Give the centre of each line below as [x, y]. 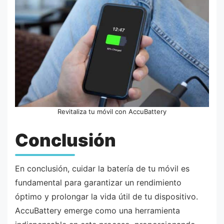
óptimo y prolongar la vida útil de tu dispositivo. [106, 197]
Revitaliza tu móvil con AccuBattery [112, 112]
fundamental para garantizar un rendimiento [98, 183]
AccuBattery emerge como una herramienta [97, 211]
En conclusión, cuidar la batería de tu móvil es [102, 169]
